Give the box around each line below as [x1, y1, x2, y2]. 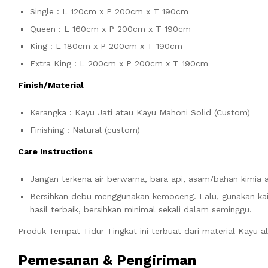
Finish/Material [18, 80, 84, 90]
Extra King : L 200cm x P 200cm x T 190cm [30, 59, 208, 69]
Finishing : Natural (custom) [30, 124, 140, 135]
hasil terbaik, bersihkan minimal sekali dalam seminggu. [30, 204, 252, 214]
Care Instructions [18, 146, 93, 156]
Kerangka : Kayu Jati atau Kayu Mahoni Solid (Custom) [30, 107, 250, 117]
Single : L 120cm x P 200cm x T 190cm [30, 7, 188, 17]
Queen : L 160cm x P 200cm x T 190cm [30, 24, 191, 34]
